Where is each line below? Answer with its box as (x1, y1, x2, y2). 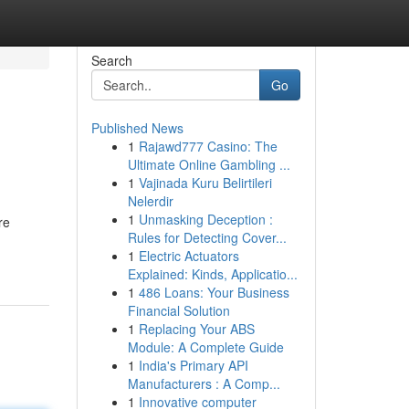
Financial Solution (127, 301, 230, 320)
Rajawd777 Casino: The (138, 137, 278, 155)
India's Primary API (138, 356, 248, 374)
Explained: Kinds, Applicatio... (127, 265, 298, 283)
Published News (90, 119, 184, 137)
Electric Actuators (138, 246, 239, 265)
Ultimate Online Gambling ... (127, 155, 290, 173)
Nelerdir (127, 192, 173, 210)
